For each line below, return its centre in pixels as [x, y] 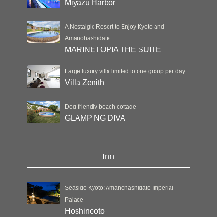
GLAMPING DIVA [95, 118]
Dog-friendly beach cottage [100, 107]
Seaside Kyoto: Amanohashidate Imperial [119, 188]
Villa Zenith [84, 83]
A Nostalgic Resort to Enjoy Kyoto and [114, 27]
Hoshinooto [85, 211]
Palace [74, 200]
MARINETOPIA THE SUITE [113, 50]
